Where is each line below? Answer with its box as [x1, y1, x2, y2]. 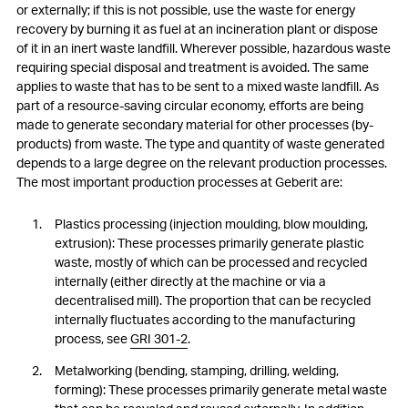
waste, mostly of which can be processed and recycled [55, 254, 367, 270]
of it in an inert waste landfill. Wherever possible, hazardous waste [16, 40, 391, 56]
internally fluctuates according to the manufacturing [55, 311, 355, 327]
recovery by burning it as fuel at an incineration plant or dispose [16, 21, 378, 36]
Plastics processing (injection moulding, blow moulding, [55, 216, 368, 231]
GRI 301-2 [130, 331, 188, 346]
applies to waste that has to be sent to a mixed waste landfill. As [16, 78, 379, 94]
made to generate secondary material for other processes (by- [16, 117, 373, 132]
